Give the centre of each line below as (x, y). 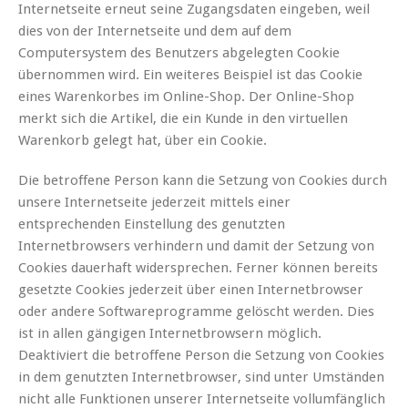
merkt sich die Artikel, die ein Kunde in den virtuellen (183, 119)
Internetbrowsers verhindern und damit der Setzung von (196, 246)
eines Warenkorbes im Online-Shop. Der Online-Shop (186, 97)
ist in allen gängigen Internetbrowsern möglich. (170, 334)
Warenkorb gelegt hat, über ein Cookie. (143, 141)
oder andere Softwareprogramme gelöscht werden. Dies (196, 312)
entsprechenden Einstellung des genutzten (152, 224)
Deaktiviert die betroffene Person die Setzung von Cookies (201, 356)
